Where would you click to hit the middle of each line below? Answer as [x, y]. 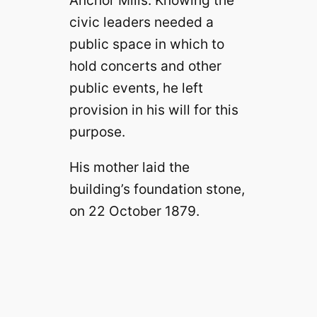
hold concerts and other [145, 66]
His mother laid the [129, 167]
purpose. [97, 132]
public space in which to [146, 44]
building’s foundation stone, [157, 189]
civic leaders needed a [141, 22]
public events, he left [136, 88]
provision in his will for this [154, 110]
